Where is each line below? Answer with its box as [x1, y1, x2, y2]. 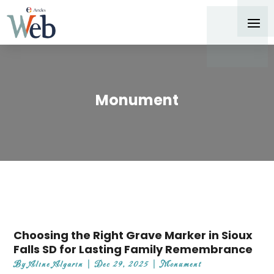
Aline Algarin [29, 259, 84, 270]
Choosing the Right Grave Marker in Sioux [13, 228, 253, 243]
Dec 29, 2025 [95, 259, 149, 270]
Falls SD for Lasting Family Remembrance [13, 242, 253, 257]
